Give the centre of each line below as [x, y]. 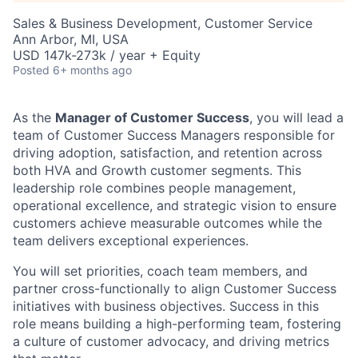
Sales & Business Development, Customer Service [163, 24]
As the [34, 118]
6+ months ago [92, 70]
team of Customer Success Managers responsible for [174, 135]
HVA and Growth [95, 171]
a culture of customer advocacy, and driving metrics [171, 342]
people [189, 188]
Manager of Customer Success [152, 118]
